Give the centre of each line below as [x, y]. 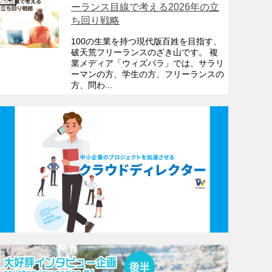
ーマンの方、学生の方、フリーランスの [148, 74]
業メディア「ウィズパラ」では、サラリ [148, 63]
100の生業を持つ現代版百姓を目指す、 [146, 41]
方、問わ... [92, 85]
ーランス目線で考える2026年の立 [145, 7]
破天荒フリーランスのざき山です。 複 [144, 52]
